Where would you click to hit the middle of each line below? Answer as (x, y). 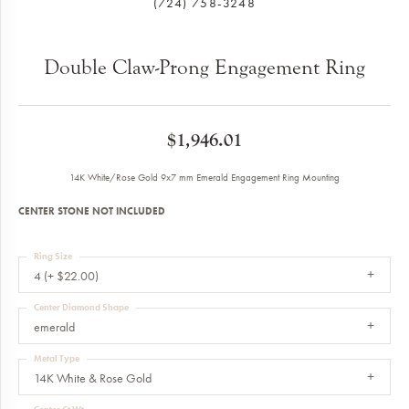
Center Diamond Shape (81, 308)
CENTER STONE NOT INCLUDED (92, 211)
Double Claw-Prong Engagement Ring (204, 68)
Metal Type (57, 359)
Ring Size (53, 257)
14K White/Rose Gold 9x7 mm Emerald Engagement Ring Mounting (204, 178)
